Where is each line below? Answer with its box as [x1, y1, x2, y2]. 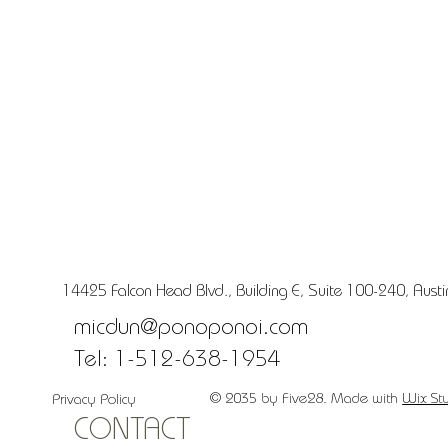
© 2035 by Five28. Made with [210, 391, 403, 408]
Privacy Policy [51, 392, 136, 409]
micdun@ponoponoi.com [73, 318, 308, 342]
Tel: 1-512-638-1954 [73, 350, 281, 374]
